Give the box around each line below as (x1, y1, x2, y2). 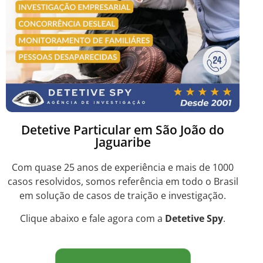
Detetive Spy (165, 211, 223, 225)
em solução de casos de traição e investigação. (19, 189, 226, 203)
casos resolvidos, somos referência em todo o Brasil (7, 175, 238, 188)
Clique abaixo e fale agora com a (20, 211, 165, 225)
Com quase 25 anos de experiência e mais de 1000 (12, 161, 234, 174)
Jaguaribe (95, 134, 151, 151)
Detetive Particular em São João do (21, 122, 224, 139)
